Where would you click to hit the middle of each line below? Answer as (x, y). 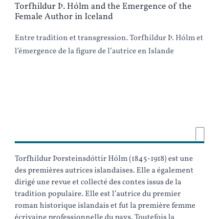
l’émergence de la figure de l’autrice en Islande (94, 52)
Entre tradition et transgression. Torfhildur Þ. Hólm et (109, 38)
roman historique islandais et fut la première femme (105, 206)
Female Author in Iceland (64, 17)
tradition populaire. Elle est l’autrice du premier (98, 194)
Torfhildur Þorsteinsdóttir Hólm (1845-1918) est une (104, 159)
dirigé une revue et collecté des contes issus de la (98, 183)
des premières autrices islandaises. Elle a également (104, 171)
